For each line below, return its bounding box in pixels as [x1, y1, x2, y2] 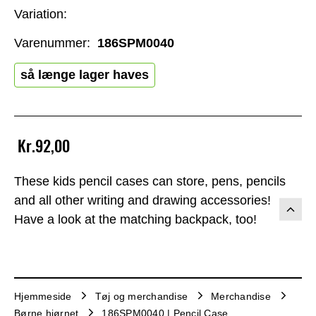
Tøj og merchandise [95, 290, 188, 302]
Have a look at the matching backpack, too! [14, 212, 257, 227]
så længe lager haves [20, 67, 149, 82]
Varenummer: [14, 35, 90, 50]
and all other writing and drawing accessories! [14, 193, 271, 208]
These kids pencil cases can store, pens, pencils [14, 174, 286, 189]
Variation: [14, 6, 67, 21]
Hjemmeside [14, 290, 72, 302]
